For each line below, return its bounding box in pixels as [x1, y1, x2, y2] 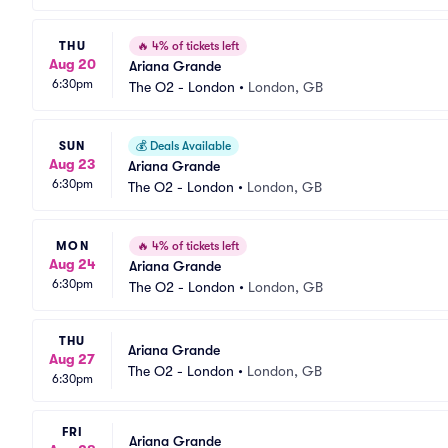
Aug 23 [49, 155, 95, 172]
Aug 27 [49, 351, 95, 367]
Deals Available [147, 139, 231, 153]
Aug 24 [49, 255, 96, 272]
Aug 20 [49, 55, 96, 72]
